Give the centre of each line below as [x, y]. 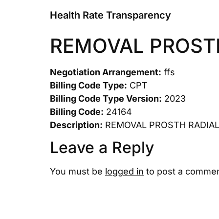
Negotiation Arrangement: [106, 72]
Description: [76, 125]
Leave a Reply [102, 148]
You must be [77, 172]
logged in [124, 172]
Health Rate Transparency [110, 15]
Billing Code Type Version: [106, 99]
